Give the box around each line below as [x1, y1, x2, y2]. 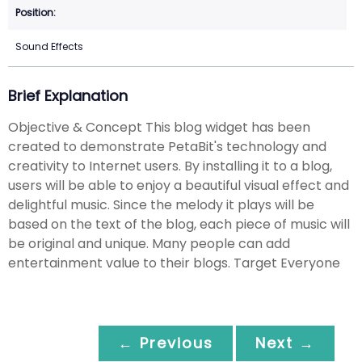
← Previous [118, 332, 213, 353]
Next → [255, 332, 315, 353]
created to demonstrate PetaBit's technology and [8, 137, 326, 156]
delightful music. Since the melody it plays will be [8, 195, 314, 214]
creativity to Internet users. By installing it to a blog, [8, 156, 332, 175]
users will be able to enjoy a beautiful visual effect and [8, 175, 349, 195]
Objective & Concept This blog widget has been [8, 117, 310, 137]
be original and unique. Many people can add [8, 234, 290, 253]
